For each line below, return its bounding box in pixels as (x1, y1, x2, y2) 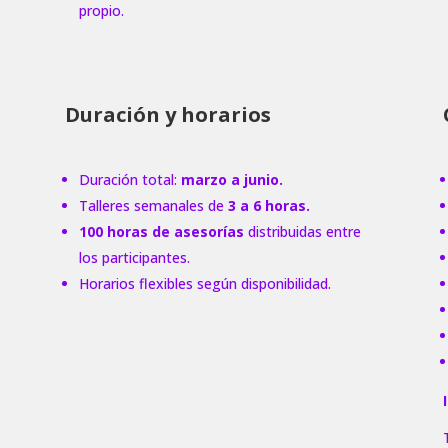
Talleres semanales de (78, 195, 228, 215)
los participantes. (78, 247, 190, 267)
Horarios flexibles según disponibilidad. (78, 273, 331, 293)
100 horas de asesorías (78, 221, 244, 241)
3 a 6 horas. (227, 195, 310, 215)
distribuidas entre (243, 221, 361, 241)
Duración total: (78, 169, 181, 189)
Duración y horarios (64, 101, 271, 129)
